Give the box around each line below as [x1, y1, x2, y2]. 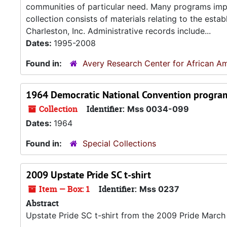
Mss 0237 [139, 184, 179, 194]
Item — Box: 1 [37, 183, 90, 195]
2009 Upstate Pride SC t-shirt [26, 168, 151, 181]
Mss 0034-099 [127, 104, 189, 114]
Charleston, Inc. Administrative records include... [26, 26, 211, 36]
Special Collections [83, 138, 156, 148]
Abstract [26, 198, 59, 209]
